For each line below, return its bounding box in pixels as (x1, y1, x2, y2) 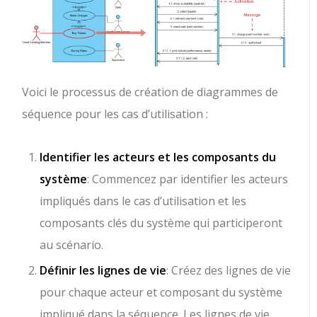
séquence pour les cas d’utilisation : (22, 105, 209, 122)
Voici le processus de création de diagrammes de (22, 83, 279, 100)
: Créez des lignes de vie (166, 262, 292, 278)
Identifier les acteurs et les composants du (40, 149, 277, 165)
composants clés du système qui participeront (40, 214, 283, 231)
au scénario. (40, 236, 104, 253)
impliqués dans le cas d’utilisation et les (40, 192, 247, 209)
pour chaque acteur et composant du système (40, 284, 283, 300)
